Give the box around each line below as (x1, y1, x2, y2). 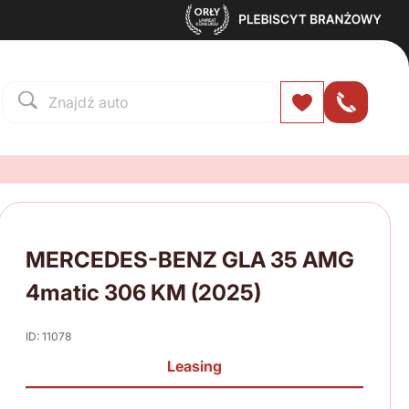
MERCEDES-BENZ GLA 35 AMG (26, 246, 354, 274)
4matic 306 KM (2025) (26, 279, 261, 307)
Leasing (167, 357, 222, 376)
